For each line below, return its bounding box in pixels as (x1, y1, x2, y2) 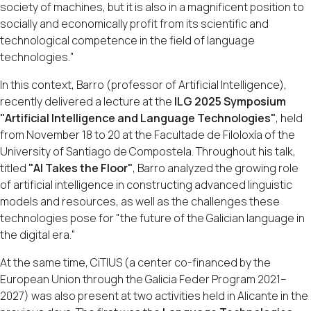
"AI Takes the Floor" (28, 160, 133, 176)
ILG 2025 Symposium (174, 93, 286, 109)
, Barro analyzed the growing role (133, 160, 299, 176)
